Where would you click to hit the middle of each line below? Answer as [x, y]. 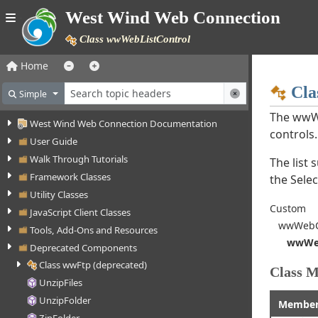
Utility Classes [59, 194]
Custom [288, 208]
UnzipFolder [65, 301]
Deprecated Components [84, 247]
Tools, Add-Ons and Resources [94, 230]
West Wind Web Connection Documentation [124, 124]
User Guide [54, 142]
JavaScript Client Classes [81, 212]
